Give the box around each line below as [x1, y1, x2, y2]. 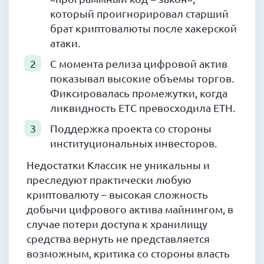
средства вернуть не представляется [27, 232, 210, 245]
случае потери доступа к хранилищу [27, 217, 207, 230]
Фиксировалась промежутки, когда [50, 87, 227, 100]
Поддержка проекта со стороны [50, 122, 212, 135]
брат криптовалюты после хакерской [50, 22, 237, 35]
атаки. [50, 37, 80, 49]
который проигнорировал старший [50, 7, 229, 20]
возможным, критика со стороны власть [27, 247, 230, 260]
